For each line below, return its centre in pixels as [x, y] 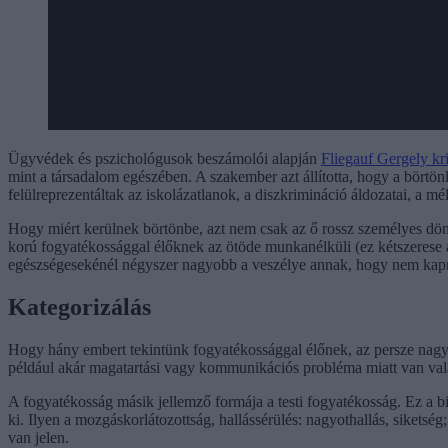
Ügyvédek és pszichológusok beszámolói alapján [164, 159]
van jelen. [38, 437]
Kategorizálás [79, 307]
